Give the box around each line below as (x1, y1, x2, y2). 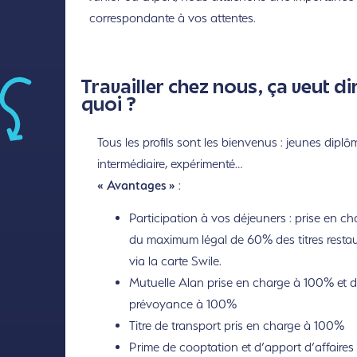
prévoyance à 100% (128, 296, 237, 312)
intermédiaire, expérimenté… (96, 155, 242, 171)
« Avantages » (96, 177, 175, 193)
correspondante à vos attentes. (88, 10, 256, 26)
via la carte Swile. (128, 253, 222, 269)
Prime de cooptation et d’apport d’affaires (128, 339, 354, 355)
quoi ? (80, 96, 136, 116)
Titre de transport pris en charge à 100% (128, 318, 344, 334)
